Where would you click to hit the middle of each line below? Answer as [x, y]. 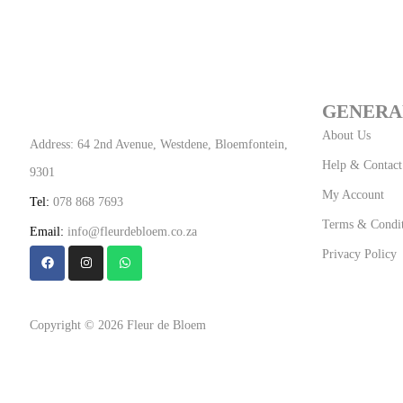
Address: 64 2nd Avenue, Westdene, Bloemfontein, [159, 144]
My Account [353, 194]
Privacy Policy [359, 254]
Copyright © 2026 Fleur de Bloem [118, 325]
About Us [346, 135]
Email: [47, 231]
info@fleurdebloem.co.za [130, 231]
